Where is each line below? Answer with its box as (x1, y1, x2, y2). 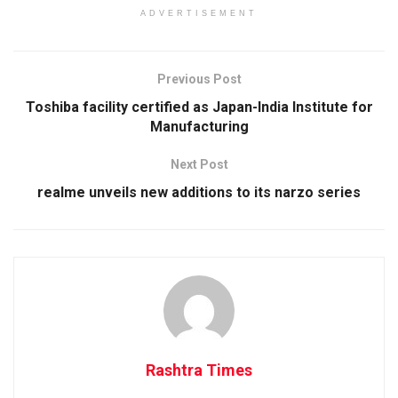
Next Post (170, 156, 228, 171)
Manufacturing (149, 117, 249, 135)
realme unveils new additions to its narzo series (37, 183, 361, 201)
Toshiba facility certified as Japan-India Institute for (25, 98, 373, 115)
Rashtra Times (146, 360, 252, 379)
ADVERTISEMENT (140, 8, 258, 18)
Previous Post (156, 71, 242, 86)
